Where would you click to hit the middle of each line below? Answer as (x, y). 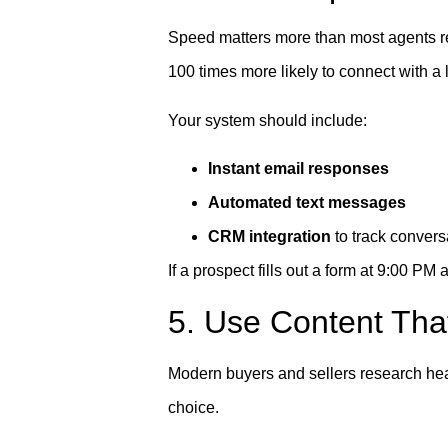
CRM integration (269, 237)
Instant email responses (298, 169)
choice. (193, 407)
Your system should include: (267, 120)
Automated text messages (307, 203)
